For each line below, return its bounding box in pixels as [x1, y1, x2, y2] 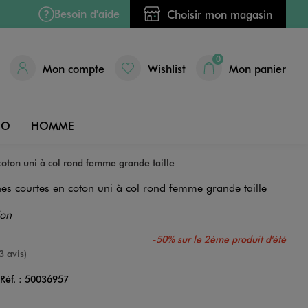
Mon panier [229, 60, 286, 76]
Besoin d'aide [54, 6, 120, 21]
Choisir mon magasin [167, 6, 272, 21]
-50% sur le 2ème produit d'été [151, 232, 286, 245]
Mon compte [43, 60, 104, 76]
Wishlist [148, 60, 186, 76]
